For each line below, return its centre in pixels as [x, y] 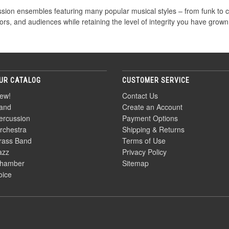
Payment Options [150, 118]
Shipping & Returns [153, 129]
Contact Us [140, 96]
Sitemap [135, 163]
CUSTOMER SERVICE [156, 80]
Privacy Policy [144, 152]
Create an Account [152, 107]
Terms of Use [144, 141]
